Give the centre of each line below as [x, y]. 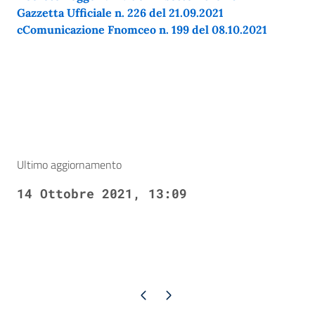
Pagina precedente [143, 295]
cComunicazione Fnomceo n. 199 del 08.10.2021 [142, 30]
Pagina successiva [168, 295]
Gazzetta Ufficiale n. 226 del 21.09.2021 [120, 13]
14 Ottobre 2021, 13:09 [102, 194]
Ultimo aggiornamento [69, 165]
